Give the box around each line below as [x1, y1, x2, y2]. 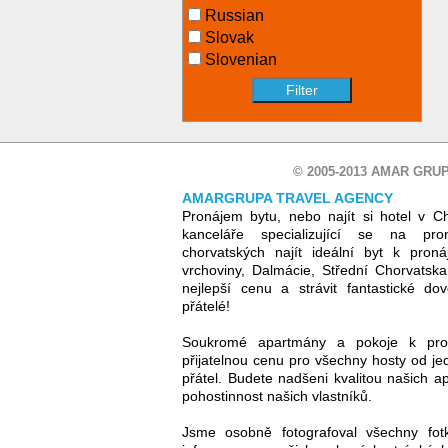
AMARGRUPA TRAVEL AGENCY [182, 190, 393, 206]
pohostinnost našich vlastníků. [182, 388, 372, 404]
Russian [201, 7, 264, 24]
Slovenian [201, 51, 277, 68]
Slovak [201, 29, 254, 46]
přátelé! [182, 298, 230, 314]
